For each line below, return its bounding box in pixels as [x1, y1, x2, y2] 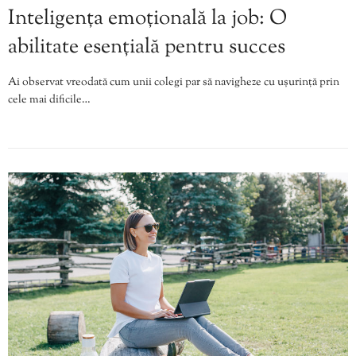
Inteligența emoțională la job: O [8, 4, 287, 34]
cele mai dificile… [8, 92, 91, 109]
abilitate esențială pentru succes [8, 33, 285, 63]
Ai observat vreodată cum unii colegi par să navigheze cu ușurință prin [8, 75, 339, 91]
